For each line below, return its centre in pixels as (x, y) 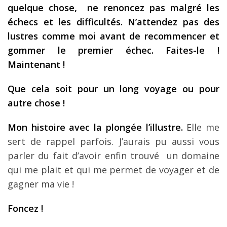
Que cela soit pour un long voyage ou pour (113, 88)
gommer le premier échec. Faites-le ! (113, 50)
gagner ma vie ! (41, 184)
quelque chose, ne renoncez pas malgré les (113, 7)
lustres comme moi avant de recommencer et (113, 36)
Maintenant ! (36, 64)
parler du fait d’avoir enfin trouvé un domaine (113, 155)
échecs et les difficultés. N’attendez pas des (113, 22)
